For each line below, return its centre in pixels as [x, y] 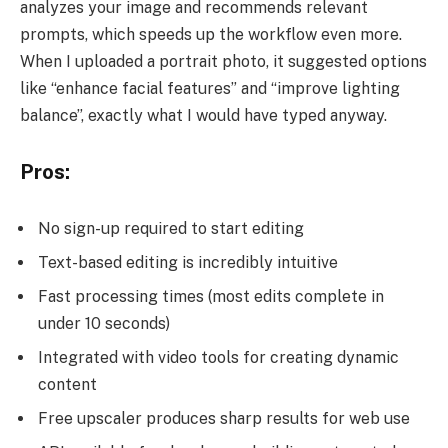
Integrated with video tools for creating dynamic [218, 358]
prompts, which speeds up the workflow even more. [211, 35]
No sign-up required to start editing [171, 229]
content [67, 385]
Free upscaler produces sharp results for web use [224, 419]
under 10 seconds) [104, 324]
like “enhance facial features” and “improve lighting [210, 89]
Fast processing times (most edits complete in [211, 297]
